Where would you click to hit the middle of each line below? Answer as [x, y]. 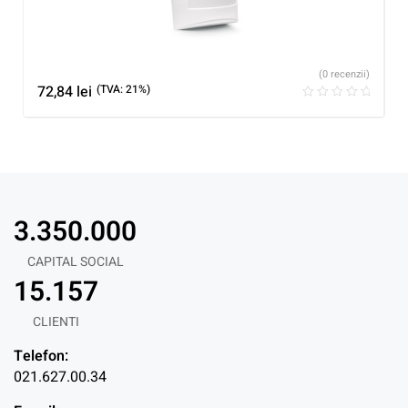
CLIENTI [56, 321]
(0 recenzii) [344, 75]
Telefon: [41, 356]
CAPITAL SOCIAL [75, 261]
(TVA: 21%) [123, 89]
